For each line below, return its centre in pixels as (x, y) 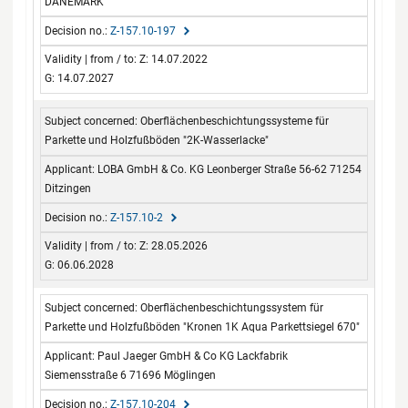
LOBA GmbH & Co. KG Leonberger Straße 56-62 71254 (230, 169)
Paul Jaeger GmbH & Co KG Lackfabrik (193, 356)
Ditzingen (68, 188)
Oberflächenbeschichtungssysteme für (235, 122)
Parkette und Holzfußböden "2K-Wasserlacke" (157, 141)
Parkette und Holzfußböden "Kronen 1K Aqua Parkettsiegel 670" (203, 327)
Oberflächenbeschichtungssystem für (232, 308)
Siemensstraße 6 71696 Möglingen (131, 375)
